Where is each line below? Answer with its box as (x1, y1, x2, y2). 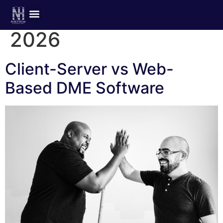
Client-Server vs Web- (5, 59, 174, 79)
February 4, (58, 3, 167, 28)
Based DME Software (5, 78, 164, 98)
